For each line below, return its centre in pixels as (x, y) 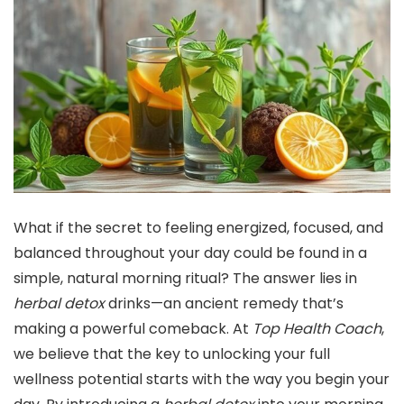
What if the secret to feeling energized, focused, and (198, 228)
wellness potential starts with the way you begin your (202, 380)
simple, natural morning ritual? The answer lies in (185, 279)
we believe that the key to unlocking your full (172, 354)
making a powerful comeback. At (133, 329)
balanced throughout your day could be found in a (190, 253)
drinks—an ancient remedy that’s (224, 304)
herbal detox (59, 304)
